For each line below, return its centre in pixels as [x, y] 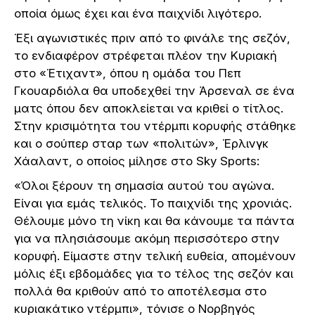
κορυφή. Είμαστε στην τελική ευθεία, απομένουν [155, 256]
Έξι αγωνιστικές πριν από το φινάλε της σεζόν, [152, 38]
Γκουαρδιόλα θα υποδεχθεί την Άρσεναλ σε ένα [154, 90]
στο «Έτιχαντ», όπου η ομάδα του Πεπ [128, 73]
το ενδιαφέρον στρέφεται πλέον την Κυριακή [146, 55]
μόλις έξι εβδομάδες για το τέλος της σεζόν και [154, 273]
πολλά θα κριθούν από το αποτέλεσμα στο [140, 291]
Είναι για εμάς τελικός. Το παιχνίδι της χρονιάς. [153, 203]
